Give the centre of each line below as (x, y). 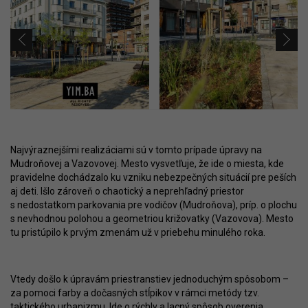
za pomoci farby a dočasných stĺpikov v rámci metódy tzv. (135, 293)
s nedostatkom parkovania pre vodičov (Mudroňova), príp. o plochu (154, 205)
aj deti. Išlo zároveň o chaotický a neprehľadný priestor (127, 191)
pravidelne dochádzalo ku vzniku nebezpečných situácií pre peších (153, 177)
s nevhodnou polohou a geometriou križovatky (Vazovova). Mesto (152, 218)
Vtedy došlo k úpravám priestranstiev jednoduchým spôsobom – (150, 279)
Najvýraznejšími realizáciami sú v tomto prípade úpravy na (136, 150)
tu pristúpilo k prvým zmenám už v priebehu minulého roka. (138, 232)
